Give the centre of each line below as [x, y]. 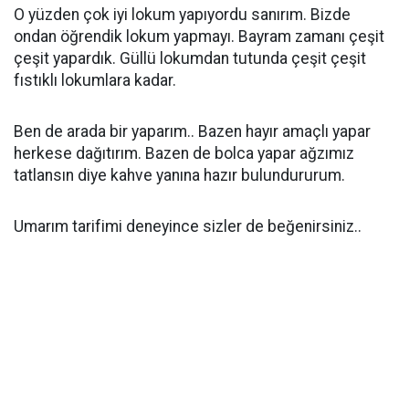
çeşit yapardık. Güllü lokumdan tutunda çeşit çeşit [190, 58]
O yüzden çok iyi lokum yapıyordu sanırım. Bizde [182, 15]
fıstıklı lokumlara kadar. [95, 80]
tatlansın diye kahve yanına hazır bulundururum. [179, 175]
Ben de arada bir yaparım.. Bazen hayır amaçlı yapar [192, 131]
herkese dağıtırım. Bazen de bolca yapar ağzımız [184, 153]
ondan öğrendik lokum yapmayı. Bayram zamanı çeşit [199, 37]
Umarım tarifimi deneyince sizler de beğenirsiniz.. [188, 226]
